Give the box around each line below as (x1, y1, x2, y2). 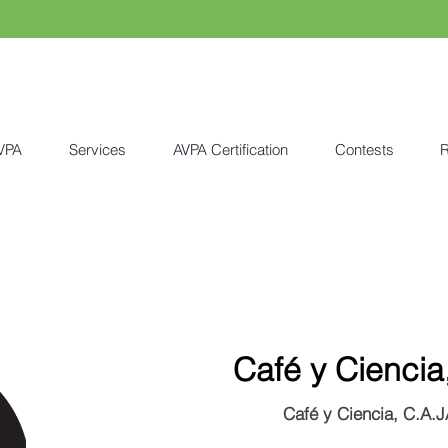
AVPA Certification (172, 140, 288, 159)
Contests (334, 140, 394, 159)
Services (68, 140, 126, 159)
